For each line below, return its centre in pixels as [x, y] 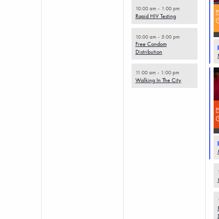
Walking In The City [158, 80]
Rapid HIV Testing [155, 16]
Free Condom [151, 44]
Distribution [149, 52]
